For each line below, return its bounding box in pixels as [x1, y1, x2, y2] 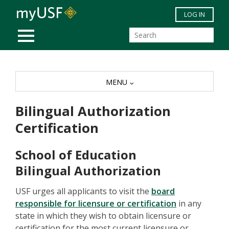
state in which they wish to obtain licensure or [15, 210, 191, 222]
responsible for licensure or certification [15, 198, 176, 210]
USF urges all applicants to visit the [15, 186, 151, 197]
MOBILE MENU [26, 24, 80, 36]
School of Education [15, 146, 136, 164]
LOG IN [184, 10, 205, 19]
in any [176, 198, 201, 210]
